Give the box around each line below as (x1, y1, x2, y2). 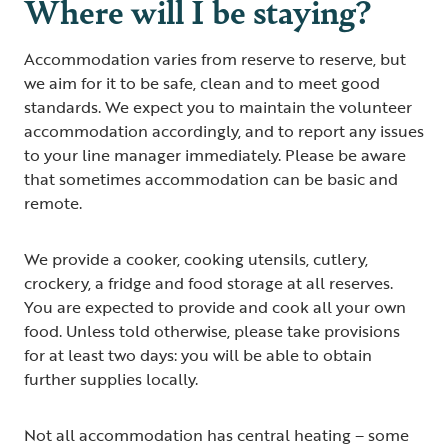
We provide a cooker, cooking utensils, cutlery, (24, 246, 368, 271)
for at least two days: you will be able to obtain (24, 342, 372, 367)
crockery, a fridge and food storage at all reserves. (24, 270, 393, 295)
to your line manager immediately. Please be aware (24, 142, 406, 167)
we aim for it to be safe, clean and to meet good (24, 70, 380, 95)
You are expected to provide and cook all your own (24, 294, 406, 319)
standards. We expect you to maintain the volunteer (24, 94, 412, 119)
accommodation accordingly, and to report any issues (24, 118, 424, 143)
